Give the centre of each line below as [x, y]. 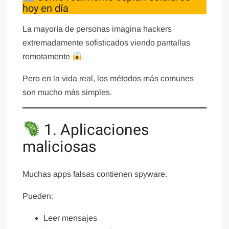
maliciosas [60, 147]
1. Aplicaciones [94, 130]
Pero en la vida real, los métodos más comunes [108, 78]
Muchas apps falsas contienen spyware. [95, 174]
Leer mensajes [71, 218]
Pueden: [38, 196]
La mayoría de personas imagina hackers [97, 29]
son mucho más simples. [67, 92]
